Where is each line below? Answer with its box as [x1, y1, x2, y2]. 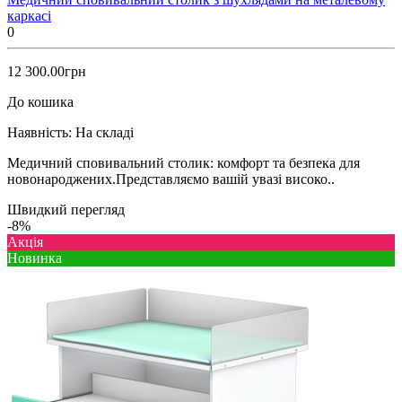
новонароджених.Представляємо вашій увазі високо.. [7, 170, 335, 187]
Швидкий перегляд [7, 201, 125, 217]
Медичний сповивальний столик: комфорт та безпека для [7, 154, 360, 170]
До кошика [7, 93, 74, 109]
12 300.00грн [7, 63, 86, 79]
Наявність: [7, 124, 72, 140]
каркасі [7, 7, 51, 23]
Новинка [7, 249, 62, 266]
